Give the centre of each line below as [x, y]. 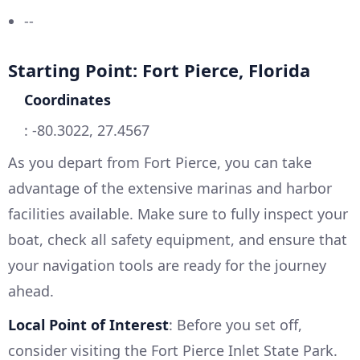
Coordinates [67, 100]
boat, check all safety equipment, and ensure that [178, 240]
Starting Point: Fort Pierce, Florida [159, 70]
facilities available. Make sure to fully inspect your [178, 214]
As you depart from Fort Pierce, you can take [160, 163]
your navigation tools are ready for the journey [167, 266]
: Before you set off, [235, 325]
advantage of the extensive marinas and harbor [170, 188]
